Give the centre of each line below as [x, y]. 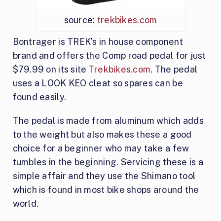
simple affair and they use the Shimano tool [104, 176]
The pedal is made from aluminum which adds [108, 120]
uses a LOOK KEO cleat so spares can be [98, 83]
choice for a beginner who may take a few [101, 148]
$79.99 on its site [51, 69]
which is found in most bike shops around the [106, 189]
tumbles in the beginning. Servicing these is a [108, 162]
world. [26, 203]
